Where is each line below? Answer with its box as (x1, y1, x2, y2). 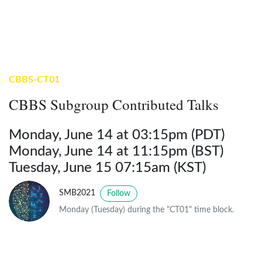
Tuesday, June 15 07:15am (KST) (9, 160, 206, 175)
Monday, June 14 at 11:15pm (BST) (9, 144, 223, 158)
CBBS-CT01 (9, 74, 60, 84)
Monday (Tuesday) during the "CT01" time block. (59, 206, 234, 215)
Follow (107, 189, 131, 198)
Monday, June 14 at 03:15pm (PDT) (9, 127, 225, 142)
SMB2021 (59, 189, 98, 198)
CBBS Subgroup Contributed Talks (9, 94, 219, 114)
